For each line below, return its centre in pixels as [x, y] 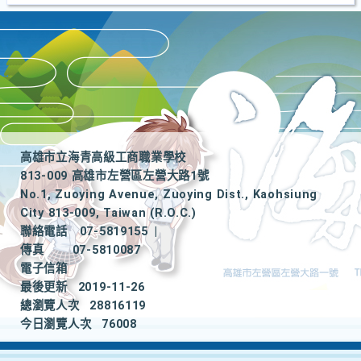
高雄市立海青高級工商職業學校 [104, 158]
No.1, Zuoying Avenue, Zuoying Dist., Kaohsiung [169, 195]
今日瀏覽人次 [56, 324]
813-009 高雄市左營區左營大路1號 [115, 176]
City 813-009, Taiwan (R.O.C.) [108, 213]
